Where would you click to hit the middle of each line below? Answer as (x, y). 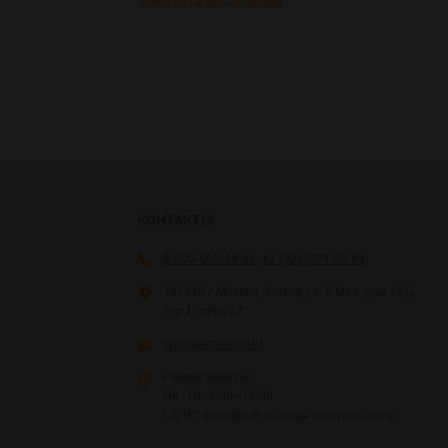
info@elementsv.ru (213, 343)
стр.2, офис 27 (203, 310)
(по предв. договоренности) (329, 415)
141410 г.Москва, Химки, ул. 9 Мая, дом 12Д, (289, 291)
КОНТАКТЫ (175, 219)
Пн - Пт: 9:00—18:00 (218, 395)
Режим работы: (207, 376)
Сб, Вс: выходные (213, 414)
